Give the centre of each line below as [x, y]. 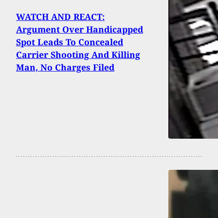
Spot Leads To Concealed [70, 42]
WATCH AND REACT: [60, 16]
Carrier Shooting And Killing [78, 54]
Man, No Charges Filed [65, 67]
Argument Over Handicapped [80, 29]
